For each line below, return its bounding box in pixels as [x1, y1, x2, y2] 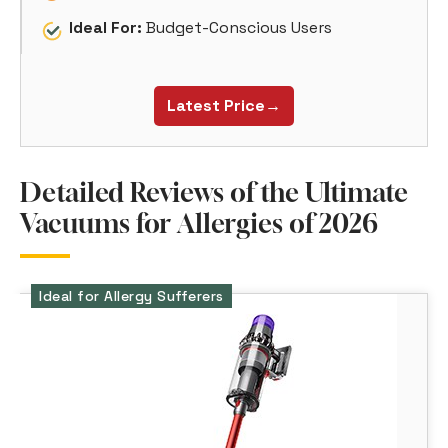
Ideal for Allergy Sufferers [39, 287, 224, 306]
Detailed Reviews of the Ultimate [20, 177, 408, 209]
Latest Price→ [167, 95, 281, 117]
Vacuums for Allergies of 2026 [20, 208, 378, 240]
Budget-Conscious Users [142, 17, 332, 39]
